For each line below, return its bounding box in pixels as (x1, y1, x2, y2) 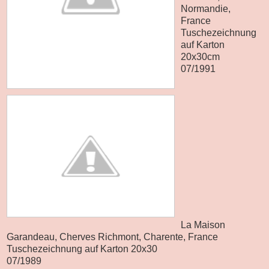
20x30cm (181, 51, 220, 62)
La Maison (181, 219, 225, 230)
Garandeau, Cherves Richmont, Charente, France (7, 231, 218, 242)
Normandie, (181, 3, 231, 14)
